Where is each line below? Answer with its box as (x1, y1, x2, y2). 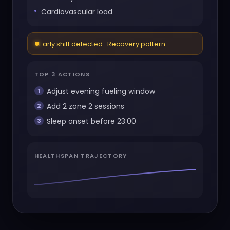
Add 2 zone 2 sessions (46, 101, 124, 112)
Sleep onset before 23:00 (46, 116, 136, 127)
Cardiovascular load (41, 6, 113, 17)
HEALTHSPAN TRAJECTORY (34, 151, 127, 160)
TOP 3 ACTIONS (34, 70, 90, 79)
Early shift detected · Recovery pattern (39, 39, 165, 49)
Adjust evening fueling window (46, 86, 155, 97)
